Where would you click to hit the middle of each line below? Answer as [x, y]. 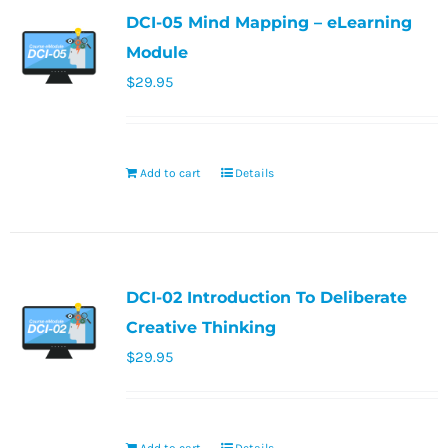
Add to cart [170, 173]
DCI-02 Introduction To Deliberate [266, 298]
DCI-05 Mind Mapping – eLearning [268, 23]
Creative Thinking [200, 328]
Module [156, 53]
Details [254, 173]
